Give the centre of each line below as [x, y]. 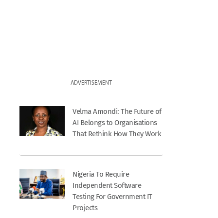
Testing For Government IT [112, 196]
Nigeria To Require [101, 174]
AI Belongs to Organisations [115, 122]
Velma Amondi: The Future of [117, 111]
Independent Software [107, 185]
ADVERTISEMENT [91, 83]
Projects [85, 208]
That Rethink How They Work [117, 134]
